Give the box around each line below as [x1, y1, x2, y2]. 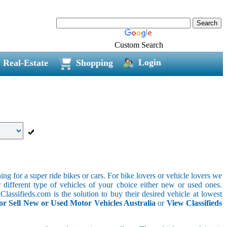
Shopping [75, 57, 113, 68]
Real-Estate [3, 57, 48, 68]
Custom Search [115, 40, 163, 49]
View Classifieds [166, 198, 222, 207]
